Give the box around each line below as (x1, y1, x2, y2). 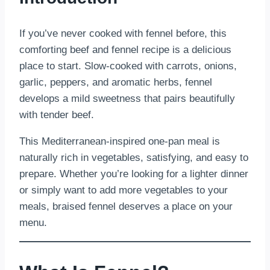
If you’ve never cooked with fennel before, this (19, 27, 227, 39)
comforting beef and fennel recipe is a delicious (19, 43, 231, 55)
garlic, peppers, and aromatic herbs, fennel (19, 76, 212, 88)
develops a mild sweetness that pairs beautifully (19, 92, 235, 104)
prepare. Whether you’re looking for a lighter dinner (19, 168, 248, 180)
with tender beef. (19, 108, 94, 121)
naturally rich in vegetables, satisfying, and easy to (19, 151, 248, 163)
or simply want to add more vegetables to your (19, 184, 228, 196)
